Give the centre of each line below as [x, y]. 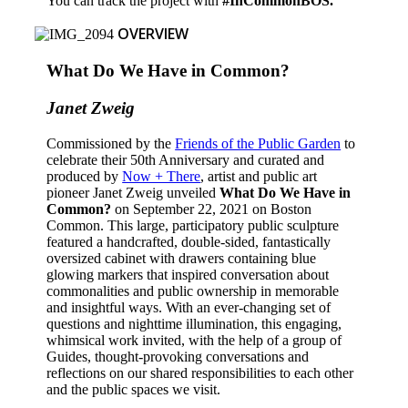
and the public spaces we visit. [134, 389]
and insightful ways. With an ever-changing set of [189, 307]
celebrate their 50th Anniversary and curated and [186, 159]
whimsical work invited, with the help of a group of [194, 340]
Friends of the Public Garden [258, 143]
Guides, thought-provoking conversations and [178, 356]
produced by [85, 176]
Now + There [162, 176]
